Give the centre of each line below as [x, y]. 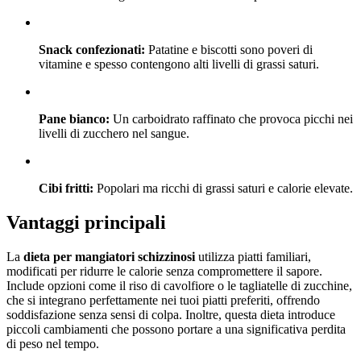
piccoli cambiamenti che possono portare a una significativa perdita [176, 330]
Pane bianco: [74, 119]
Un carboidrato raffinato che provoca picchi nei [231, 119]
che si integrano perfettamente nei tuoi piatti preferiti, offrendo [163, 301]
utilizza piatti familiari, [253, 257]
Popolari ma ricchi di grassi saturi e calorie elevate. [223, 189]
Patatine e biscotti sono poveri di [229, 50]
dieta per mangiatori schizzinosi [109, 257]
